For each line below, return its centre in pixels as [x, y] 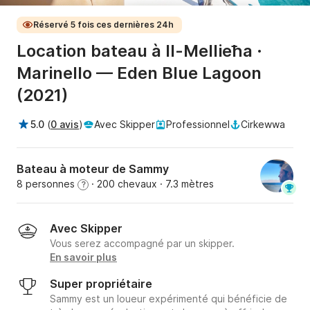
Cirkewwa [263, 125]
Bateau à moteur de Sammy [93, 169]
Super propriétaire [101, 284]
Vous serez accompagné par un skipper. [142, 244]
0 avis [65, 125]
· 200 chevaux [123, 184]
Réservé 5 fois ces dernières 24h [103, 25]
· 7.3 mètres [185, 184]
